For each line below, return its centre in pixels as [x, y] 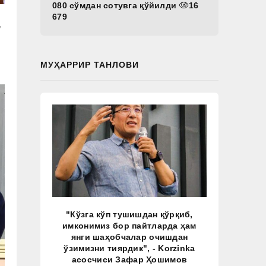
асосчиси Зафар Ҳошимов [129, 259]
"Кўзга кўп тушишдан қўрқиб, [129, 214]
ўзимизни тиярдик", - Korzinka [129, 248]
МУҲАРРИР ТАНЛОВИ [90, 65]
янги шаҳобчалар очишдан [129, 237]
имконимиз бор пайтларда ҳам [129, 226]
